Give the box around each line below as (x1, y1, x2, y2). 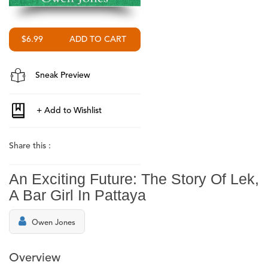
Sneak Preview (33, 71, 90, 80)
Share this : (9, 141, 51, 150)
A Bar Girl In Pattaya (9, 186, 146, 203)
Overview (9, 252, 60, 264)
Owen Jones (32, 218, 75, 227)
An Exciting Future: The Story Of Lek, (9, 170, 259, 187)
